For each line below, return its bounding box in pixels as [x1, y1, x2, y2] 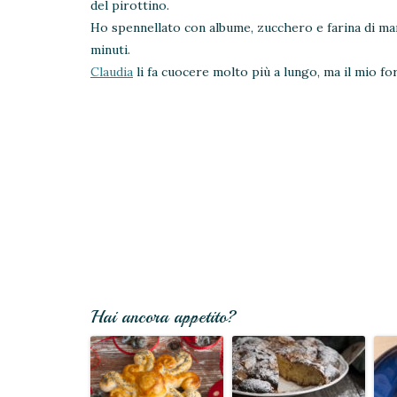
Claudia [90, 63, 133, 80]
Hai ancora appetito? [90, 306, 237, 328]
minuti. [90, 41, 130, 58]
